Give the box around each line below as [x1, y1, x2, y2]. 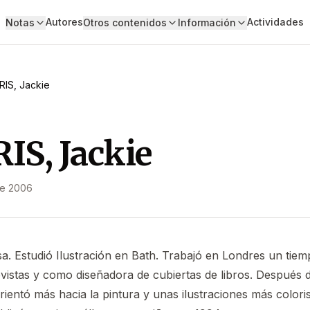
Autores [45, 16, 83, 28]
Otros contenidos [82, 17, 167, 28]
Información [177, 17, 236, 28]
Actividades [246, 16, 304, 28]
